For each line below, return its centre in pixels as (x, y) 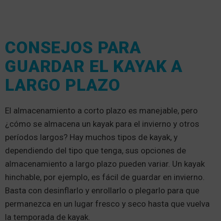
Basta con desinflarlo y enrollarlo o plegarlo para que (102, 190)
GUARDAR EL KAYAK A (94, 66)
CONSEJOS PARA (73, 47)
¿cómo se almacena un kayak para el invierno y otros (102, 124)
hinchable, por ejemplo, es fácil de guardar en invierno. (105, 177)
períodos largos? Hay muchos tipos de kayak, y (91, 137)
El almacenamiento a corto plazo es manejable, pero (101, 110)
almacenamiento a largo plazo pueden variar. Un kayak (105, 164)
